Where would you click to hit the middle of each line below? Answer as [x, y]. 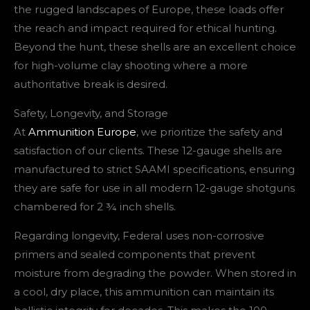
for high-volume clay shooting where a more [131, 65]
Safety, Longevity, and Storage [91, 113]
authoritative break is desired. [91, 84]
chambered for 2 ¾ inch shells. [95, 206]
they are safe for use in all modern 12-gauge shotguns [154, 188]
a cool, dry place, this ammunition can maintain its [144, 291]
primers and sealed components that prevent [135, 254]
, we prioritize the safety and [209, 131]
